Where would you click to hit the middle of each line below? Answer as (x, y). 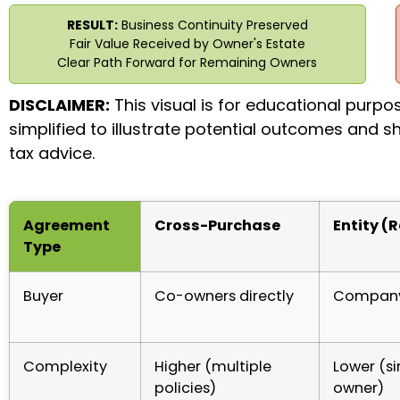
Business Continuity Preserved (212, 25)
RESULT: (92, 25)
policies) (185, 387)
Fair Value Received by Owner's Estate (187, 43)
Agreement (67, 225)
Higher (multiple (213, 366)
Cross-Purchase (217, 225)
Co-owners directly (224, 296)
